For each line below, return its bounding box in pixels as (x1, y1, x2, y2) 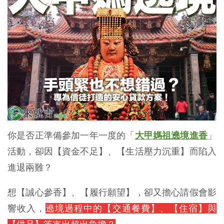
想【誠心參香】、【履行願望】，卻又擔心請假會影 (7, 187, 216, 198)
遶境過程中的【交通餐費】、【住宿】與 (45, 203, 217, 214)
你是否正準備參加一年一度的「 (7, 130, 135, 141)
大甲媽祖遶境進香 (134, 130, 208, 141)
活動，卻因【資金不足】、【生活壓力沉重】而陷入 (7, 146, 216, 157)
